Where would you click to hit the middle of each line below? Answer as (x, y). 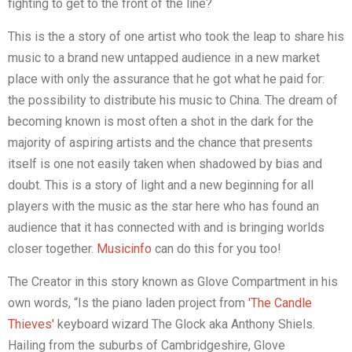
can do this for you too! (216, 248)
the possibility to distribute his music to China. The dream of (173, 100)
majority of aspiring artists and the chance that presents (160, 142)
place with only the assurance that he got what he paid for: (166, 79)
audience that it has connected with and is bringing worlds (166, 227)
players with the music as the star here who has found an (163, 206)
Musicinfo (124, 248)
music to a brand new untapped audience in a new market (164, 57)
